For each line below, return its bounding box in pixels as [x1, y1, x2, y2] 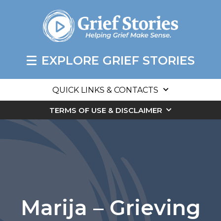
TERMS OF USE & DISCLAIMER [49, 106, 162, 115]
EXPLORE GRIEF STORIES [41, 53, 195, 68]
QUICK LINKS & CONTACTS [52, 85, 158, 95]
